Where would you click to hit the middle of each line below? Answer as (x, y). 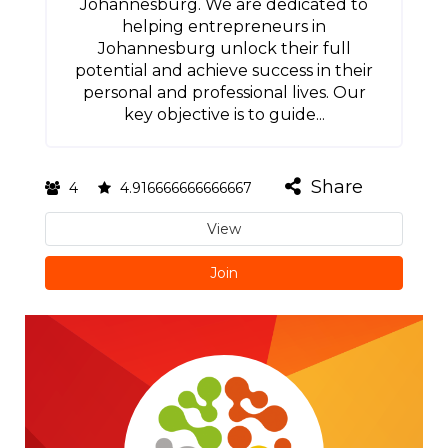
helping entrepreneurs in (224, 26)
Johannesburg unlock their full (224, 48)
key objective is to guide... (224, 114)
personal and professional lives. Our (224, 92)
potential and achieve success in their (224, 70)
